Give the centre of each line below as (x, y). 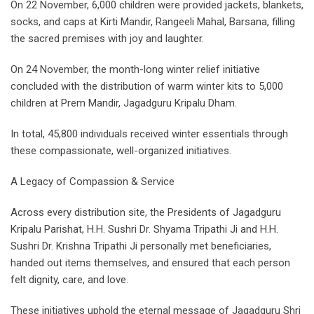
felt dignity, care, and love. (69, 280)
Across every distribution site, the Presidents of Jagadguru (146, 213)
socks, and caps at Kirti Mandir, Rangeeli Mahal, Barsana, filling (153, 22)
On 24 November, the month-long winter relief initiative (135, 70)
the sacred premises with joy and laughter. (107, 39)
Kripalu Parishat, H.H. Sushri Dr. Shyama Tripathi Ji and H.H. (144, 230)
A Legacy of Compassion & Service (93, 182)
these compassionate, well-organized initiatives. (121, 151)
